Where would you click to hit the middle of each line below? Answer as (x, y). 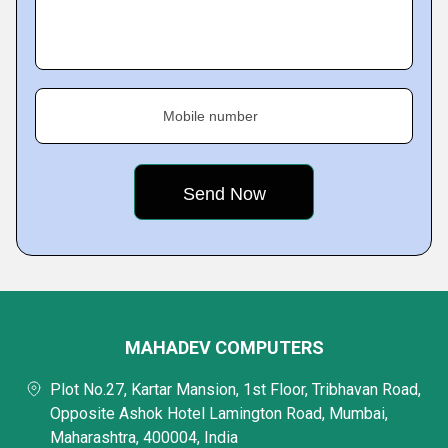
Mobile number (210, 116)
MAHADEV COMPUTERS (224, 347)
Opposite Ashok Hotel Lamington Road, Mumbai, (219, 413)
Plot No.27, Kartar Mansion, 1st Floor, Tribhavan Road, (235, 389)
